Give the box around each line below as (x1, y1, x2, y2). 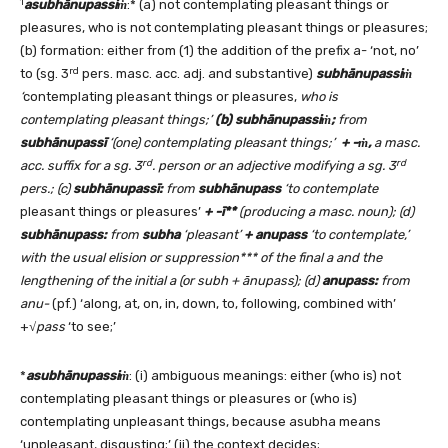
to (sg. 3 (20, 66, 69, 82)
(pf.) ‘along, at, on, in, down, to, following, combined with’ (49, 296, 396, 312)
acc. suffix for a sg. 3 (20, 158, 142, 174)
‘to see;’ (65, 319, 116, 335)
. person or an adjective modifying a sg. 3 (152, 158, 396, 174)
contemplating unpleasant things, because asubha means (20, 414, 381, 430)
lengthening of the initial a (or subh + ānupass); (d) (20, 273, 322, 289)
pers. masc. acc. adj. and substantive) (79, 66, 316, 82)
